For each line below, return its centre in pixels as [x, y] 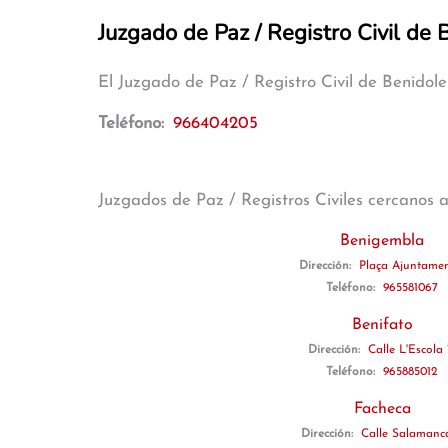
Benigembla [382, 241]
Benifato [382, 325]
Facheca [382, 409]
